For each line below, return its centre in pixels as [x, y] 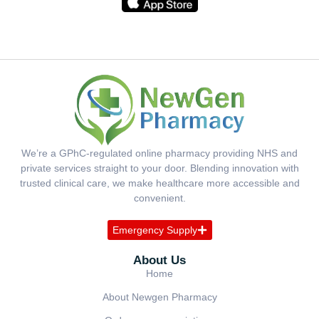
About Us [159, 261]
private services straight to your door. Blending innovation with [159, 168]
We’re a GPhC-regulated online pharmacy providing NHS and [159, 153]
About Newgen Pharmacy [159, 297]
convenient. [159, 198]
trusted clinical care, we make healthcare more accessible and [159, 183]
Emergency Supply [155, 230]
